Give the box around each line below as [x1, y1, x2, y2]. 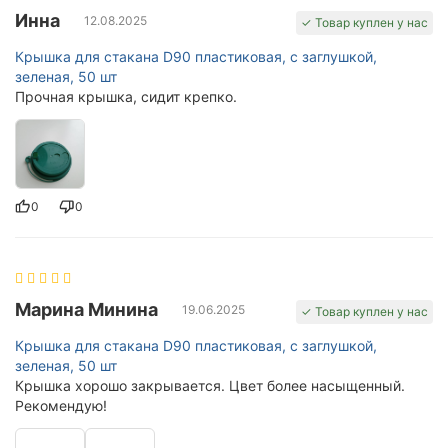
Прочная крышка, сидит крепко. [15, 87, 237, 105]
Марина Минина [15, 298, 158, 320]
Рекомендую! [15, 396, 107, 414]
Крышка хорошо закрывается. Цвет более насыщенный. [15, 376, 405, 394]
